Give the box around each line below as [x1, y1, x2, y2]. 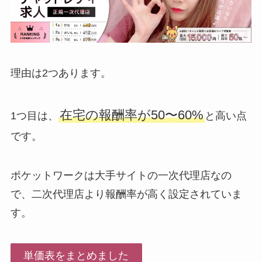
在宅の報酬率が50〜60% [59, 107, 204, 122]
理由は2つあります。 [10, 67, 111, 79]
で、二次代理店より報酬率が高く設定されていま [10, 188, 242, 201]
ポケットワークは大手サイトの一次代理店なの [10, 170, 232, 182]
